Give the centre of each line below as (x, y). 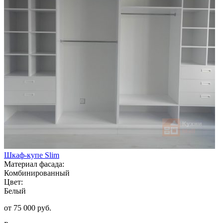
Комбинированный (37, 173)
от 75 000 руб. (28, 208)
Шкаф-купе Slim (32, 155)
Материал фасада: (34, 164)
